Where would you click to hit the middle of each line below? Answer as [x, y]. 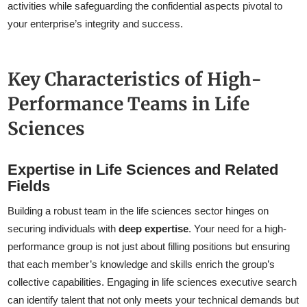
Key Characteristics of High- [135, 79]
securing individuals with [63, 229]
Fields [29, 186]
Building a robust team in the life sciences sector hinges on [138, 211]
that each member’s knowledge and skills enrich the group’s [142, 265]
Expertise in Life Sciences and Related [143, 170]
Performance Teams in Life [129, 104]
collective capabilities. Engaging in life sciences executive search [152, 282]
